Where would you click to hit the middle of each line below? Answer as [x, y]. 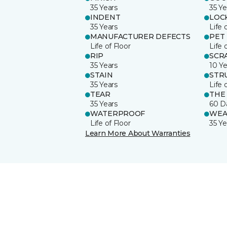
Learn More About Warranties [138, 133]
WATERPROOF [118, 113]
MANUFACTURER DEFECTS [140, 36]
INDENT [105, 17]
